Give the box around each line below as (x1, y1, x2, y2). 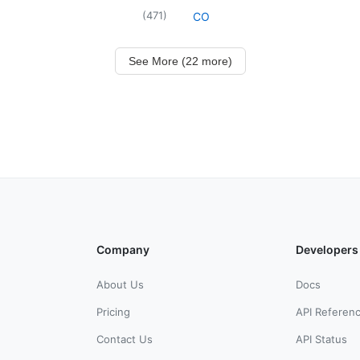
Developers (296, 242, 358, 256)
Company (96, 242, 149, 256)
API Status (296, 332, 347, 346)
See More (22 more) (128, 54, 232, 67)
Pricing (96, 305, 130, 318)
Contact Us (96, 332, 153, 346)
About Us (96, 277, 144, 291)
